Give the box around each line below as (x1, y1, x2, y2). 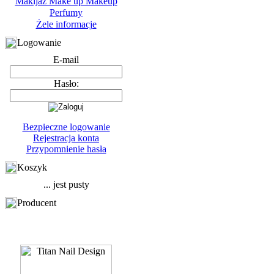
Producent (17, 198, 56, 208)
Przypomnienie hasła (26, 144, 106, 154)
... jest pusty (43, 179, 89, 190)
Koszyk (17, 162, 47, 172)
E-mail (53, 54, 79, 65)
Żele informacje (35, 19, 97, 29)
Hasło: (53, 78, 79, 89)
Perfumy (50, 7, 83, 18)
